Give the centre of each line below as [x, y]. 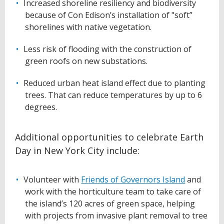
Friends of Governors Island [133, 180]
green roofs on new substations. [86, 61]
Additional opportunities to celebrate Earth [109, 137]
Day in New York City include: [77, 151]
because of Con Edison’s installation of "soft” [109, 15]
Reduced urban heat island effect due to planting [115, 83]
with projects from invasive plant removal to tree [116, 216]
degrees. [41, 107]
